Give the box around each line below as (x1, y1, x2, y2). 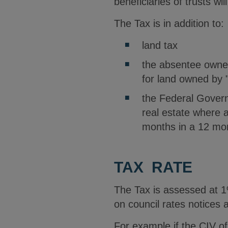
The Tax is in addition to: (114, 18, 224, 29)
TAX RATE (114, 159, 192, 176)
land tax (142, 40, 178, 51)
